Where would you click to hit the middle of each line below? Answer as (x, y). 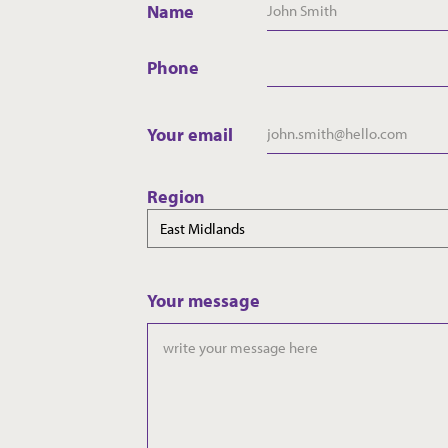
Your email (190, 134)
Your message (203, 301)
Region (176, 197)
